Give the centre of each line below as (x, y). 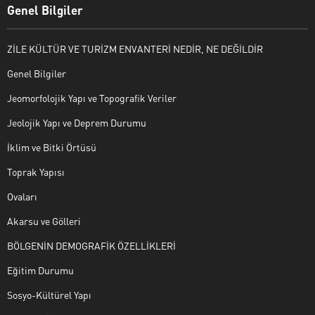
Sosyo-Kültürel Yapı (49, 294)
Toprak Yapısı (36, 171)
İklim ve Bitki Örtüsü (52, 147)
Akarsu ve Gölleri (44, 220)
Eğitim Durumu (40, 270)
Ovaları (22, 196)
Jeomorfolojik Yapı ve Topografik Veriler (92, 97)
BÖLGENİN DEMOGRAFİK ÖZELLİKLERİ (91, 245)
